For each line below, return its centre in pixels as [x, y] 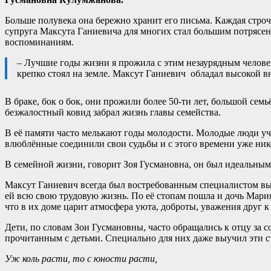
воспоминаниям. [39, 42]
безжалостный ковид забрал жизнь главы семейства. [113, 112]
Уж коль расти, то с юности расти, [81, 258]
